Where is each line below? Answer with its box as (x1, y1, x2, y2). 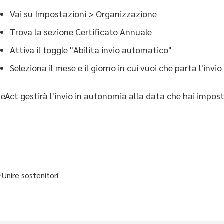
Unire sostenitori (2, 170, 58, 180)
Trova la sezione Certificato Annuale (10, 26, 152, 37)
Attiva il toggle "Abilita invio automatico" (10, 44, 172, 55)
